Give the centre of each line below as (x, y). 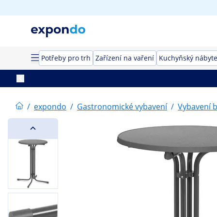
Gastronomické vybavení (122, 107)
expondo (50, 107)
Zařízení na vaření (125, 58)
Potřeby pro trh (66, 58)
